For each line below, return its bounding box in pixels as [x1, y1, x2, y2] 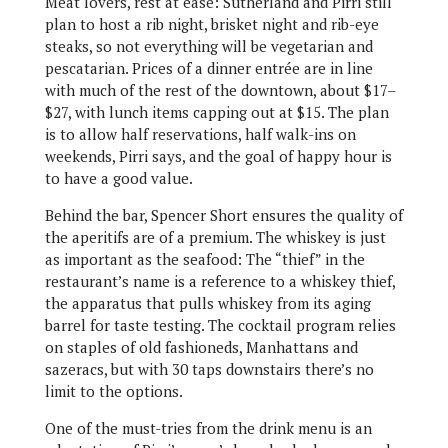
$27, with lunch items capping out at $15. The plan [44, 102, 389, 122]
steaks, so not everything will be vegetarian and [44, 36, 373, 56]
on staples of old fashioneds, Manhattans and [44, 337, 358, 357]
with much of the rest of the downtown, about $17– [44, 80, 396, 100]
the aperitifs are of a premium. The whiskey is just [44, 227, 386, 247]
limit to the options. [44, 381, 183, 401]
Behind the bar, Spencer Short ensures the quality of [44, 205, 403, 225]
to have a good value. [44, 168, 193, 188]
